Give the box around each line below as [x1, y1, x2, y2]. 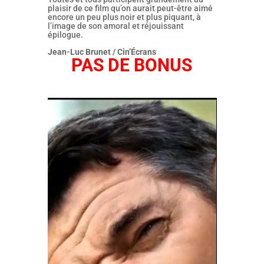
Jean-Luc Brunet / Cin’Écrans [47, 47, 156, 57]
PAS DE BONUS [71, 55, 193, 75]
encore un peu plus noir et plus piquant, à [47, 12, 201, 22]
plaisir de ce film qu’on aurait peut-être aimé [47, 4, 213, 13]
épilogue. [47, 30, 83, 39]
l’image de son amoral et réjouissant [47, 21, 184, 31]
